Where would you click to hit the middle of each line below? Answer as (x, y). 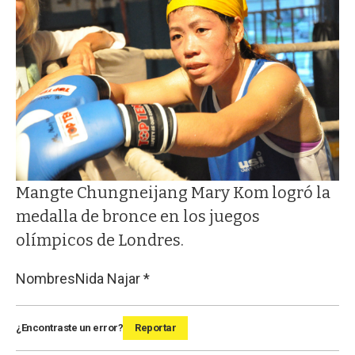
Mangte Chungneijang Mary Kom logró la (173, 193)
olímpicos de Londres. (100, 240)
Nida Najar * (113, 279)
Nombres (46, 279)
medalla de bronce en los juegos (138, 217)
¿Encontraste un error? (69, 328)
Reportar (155, 328)
